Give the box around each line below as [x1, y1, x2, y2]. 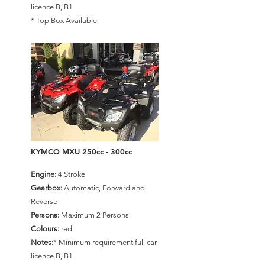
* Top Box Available [31, 16, 97, 25]
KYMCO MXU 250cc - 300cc [31, 147, 132, 156]
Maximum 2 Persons [59, 211, 129, 219]
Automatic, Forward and [62, 183, 145, 192]
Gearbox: [31, 183, 62, 192]
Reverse [31, 197, 57, 206]
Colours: [31, 224, 59, 233]
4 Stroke [56, 170, 85, 179]
